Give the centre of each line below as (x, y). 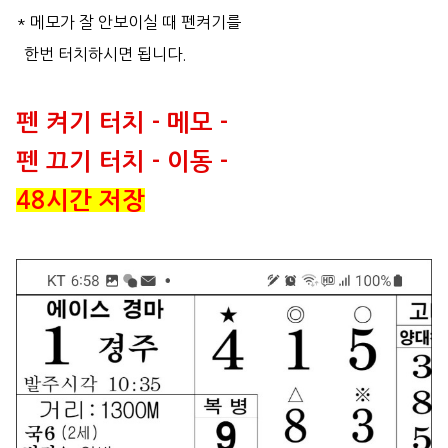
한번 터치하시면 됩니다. (101, 53)
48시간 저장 (80, 200)
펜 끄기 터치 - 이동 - (122, 161)
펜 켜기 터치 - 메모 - (122, 122)
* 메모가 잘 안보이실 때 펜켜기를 (128, 21)
